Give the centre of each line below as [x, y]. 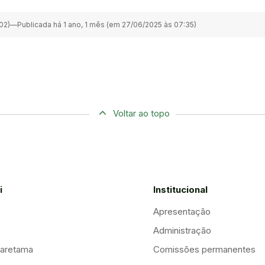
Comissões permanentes [204, 250]
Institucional [180, 190]
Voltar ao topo [141, 113]
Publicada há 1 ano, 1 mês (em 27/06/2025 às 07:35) [107, 24]
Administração [182, 231]
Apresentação [182, 212]
